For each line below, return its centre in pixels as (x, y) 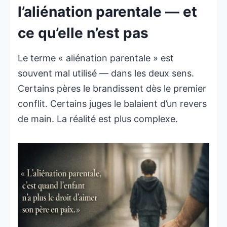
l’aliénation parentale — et (107, 12)
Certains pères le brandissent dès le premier (112, 89)
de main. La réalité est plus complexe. (98, 119)
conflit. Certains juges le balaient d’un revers (112, 104)
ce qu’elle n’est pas (83, 33)
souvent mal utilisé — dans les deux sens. (106, 73)
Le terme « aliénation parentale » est (96, 58)
